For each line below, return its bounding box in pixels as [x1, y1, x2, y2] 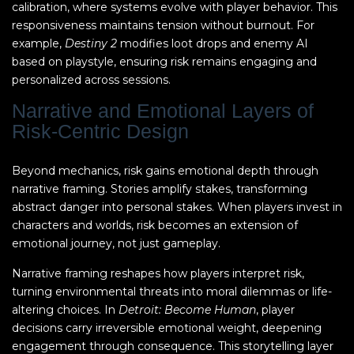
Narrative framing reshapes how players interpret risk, [12, 266, 304, 281]
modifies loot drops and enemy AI [117, 36, 308, 51]
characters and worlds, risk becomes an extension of [12, 218, 298, 232]
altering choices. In [12, 303, 119, 317]
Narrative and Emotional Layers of [12, 100, 314, 122]
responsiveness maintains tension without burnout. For [12, 18, 314, 32]
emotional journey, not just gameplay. [12, 236, 220, 250]
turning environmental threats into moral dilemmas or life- [12, 284, 332, 299]
